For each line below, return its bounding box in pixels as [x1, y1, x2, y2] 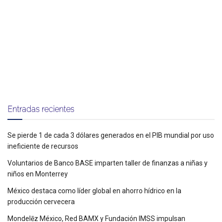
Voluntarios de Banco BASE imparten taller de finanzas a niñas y [7, 159, 208, 167]
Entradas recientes [7, 105, 74, 114]
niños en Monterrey [7, 170, 68, 178]
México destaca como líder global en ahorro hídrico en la [7, 187, 181, 195]
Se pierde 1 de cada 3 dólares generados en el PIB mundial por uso [7, 131, 214, 140]
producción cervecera [7, 198, 75, 206]
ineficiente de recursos [7, 142, 78, 151]
